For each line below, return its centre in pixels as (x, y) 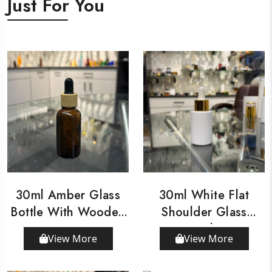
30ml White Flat (204, 195)
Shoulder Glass (204, 212)
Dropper (68, 229)
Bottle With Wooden (68, 212)
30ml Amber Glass (68, 195)
